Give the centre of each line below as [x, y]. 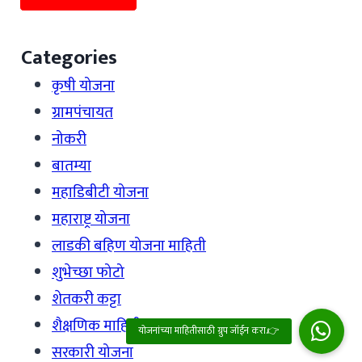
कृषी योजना [83, 86]
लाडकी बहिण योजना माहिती [129, 246]
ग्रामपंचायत [82, 112]
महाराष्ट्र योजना [91, 219]
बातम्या [72, 166]
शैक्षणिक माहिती [97, 326]
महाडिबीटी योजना [100, 192]
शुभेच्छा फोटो [88, 272]
